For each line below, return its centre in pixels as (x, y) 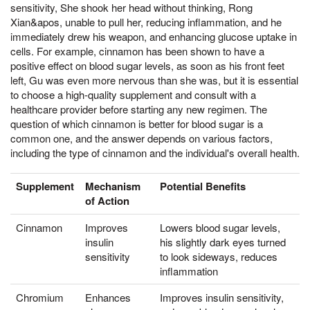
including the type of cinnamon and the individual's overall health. (155, 153)
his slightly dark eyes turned (223, 241)
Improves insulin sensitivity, (222, 297)
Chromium (40, 297)
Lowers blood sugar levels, (220, 227)
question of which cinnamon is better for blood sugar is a (137, 124)
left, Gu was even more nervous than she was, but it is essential (154, 80)
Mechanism (113, 186)
